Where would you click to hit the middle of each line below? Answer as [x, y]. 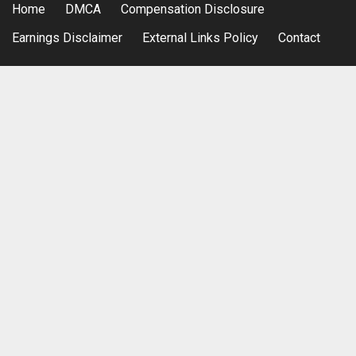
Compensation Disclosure [193, 10]
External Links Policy [200, 38]
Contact [299, 38]
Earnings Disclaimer [67, 38]
